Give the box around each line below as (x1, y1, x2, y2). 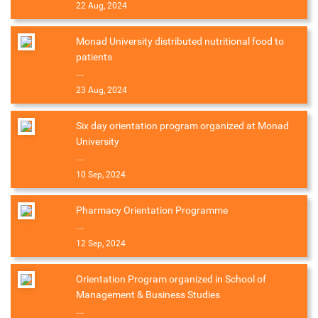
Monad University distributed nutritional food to (76, 35, 284, 48)
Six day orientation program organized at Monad (76, 120, 289, 132)
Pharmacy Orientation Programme (76, 204, 228, 216)
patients (76, 51, 112, 63)
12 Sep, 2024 (76, 238, 126, 249)
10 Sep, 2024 (76, 170, 126, 180)
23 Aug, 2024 (76, 85, 127, 96)
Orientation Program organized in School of (76, 273, 266, 285)
